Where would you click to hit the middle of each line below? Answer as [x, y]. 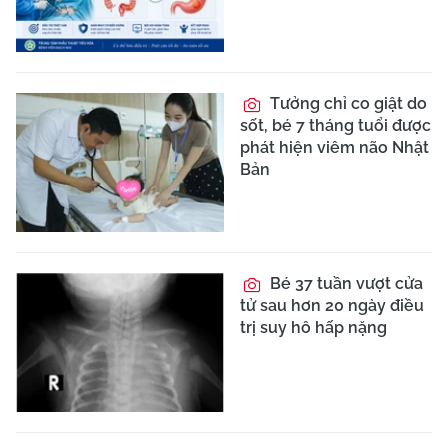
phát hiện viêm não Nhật [334, 148]
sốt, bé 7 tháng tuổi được [335, 126]
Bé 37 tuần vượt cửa [344, 283]
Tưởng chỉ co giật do [346, 104]
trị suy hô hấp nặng [313, 327]
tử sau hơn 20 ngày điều [332, 305]
